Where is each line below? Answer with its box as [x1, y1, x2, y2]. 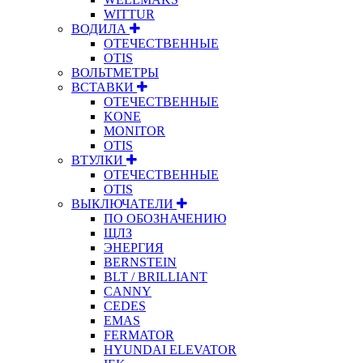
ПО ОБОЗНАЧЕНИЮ [104, 211, 226, 225]
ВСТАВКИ [71, 79, 137, 94]
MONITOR [104, 123, 165, 138]
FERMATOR [104, 327, 174, 342]
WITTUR [104, 6, 155, 21]
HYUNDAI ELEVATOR [104, 342, 237, 357]
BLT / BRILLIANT [104, 269, 207, 284]
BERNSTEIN [104, 254, 177, 269]
